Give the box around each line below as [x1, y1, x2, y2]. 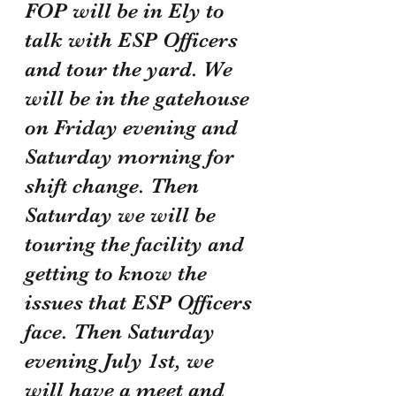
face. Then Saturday [25, 318, 220, 344]
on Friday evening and [25, 114, 243, 140]
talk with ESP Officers [25, 27, 243, 52]
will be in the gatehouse [25, 85, 255, 110]
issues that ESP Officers [25, 289, 257, 315]
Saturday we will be [25, 202, 221, 227]
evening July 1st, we [25, 347, 219, 373]
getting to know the [25, 260, 212, 286]
